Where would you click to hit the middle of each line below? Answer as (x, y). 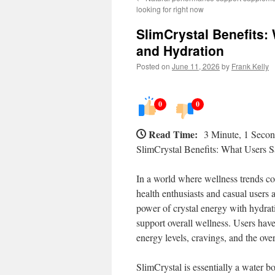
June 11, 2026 (196, 66)
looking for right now (170, 9)
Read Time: (173, 134)
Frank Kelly (250, 66)
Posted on (153, 66)
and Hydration (180, 50)
